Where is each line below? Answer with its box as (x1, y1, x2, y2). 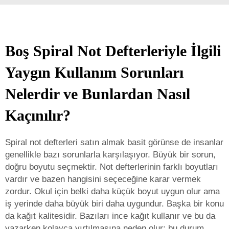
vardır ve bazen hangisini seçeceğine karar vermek (5, 174, 201, 184)
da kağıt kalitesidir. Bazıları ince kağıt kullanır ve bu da (5, 211, 215, 221)
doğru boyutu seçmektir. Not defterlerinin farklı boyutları (5, 162, 218, 172)
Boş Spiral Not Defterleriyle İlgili (5, 42, 221, 59)
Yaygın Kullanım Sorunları (5, 64, 184, 81)
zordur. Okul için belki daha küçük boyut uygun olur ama (5, 187, 220, 196)
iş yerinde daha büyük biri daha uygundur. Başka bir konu (5, 199, 224, 209)
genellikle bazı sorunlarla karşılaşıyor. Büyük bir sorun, (5, 150, 216, 159)
